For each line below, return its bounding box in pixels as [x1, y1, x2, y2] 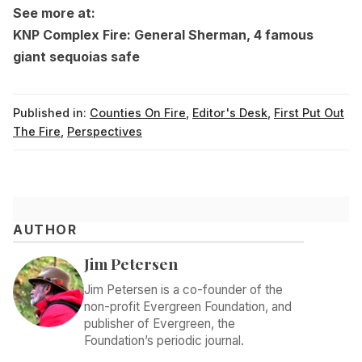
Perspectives [67, 124, 142, 138]
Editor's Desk [192, 105, 267, 120]
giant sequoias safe [13, 48, 140, 65]
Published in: [13, 105, 86, 120]
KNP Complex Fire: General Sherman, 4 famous [13, 27, 314, 44]
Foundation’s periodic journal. [84, 332, 244, 348]
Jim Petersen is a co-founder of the [84, 281, 283, 297]
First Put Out [274, 105, 344, 120]
